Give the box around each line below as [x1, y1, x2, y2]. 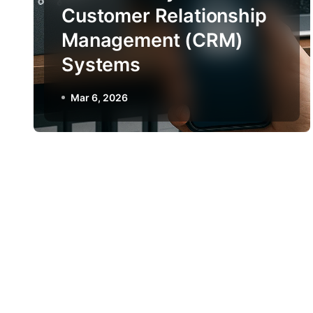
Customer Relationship [61, 4, 267, 27]
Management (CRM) [61, 29, 243, 52]
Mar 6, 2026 [71, 92, 128, 103]
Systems [61, 53, 140, 76]
